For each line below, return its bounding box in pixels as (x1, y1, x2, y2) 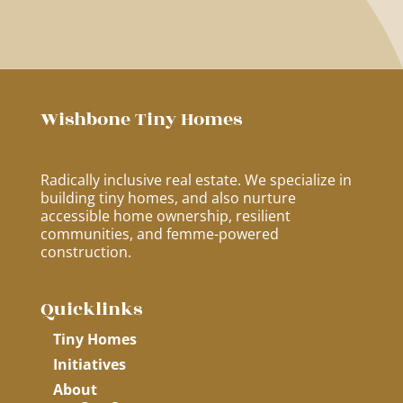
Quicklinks (40, 295, 142, 324)
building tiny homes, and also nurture (40, 188, 296, 209)
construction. (40, 242, 131, 263)
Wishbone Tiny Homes (40, 105, 242, 134)
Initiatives (52, 354, 126, 375)
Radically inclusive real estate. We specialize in (40, 170, 352, 191)
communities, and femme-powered (40, 224, 279, 245)
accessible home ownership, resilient (40, 206, 291, 227)
